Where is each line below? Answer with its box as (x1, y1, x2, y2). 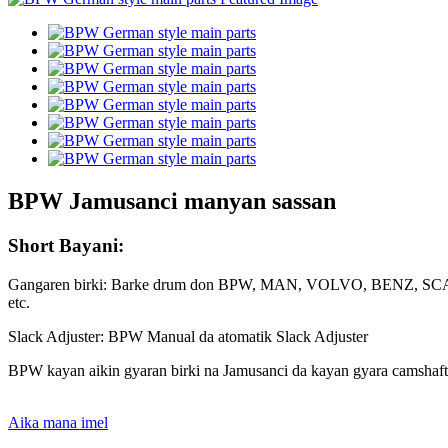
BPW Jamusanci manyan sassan (8, 187, 336, 214)
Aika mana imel (8, 413, 108, 431)
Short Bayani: (8, 234, 124, 256)
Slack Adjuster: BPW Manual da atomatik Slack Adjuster (8, 327, 368, 345)
